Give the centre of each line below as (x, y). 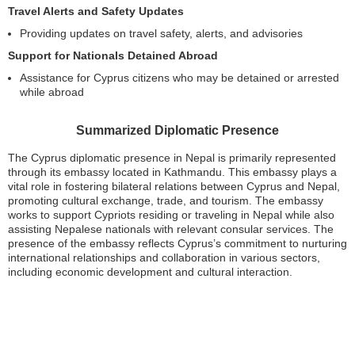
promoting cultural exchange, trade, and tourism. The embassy (166, 200)
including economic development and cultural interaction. (150, 272)
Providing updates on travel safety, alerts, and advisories (161, 33)
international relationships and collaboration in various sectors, (164, 258)
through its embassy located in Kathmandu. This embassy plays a (172, 172)
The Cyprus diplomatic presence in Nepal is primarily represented (172, 158)
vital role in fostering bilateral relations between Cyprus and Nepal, (174, 186)
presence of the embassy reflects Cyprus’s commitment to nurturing (177, 243)
